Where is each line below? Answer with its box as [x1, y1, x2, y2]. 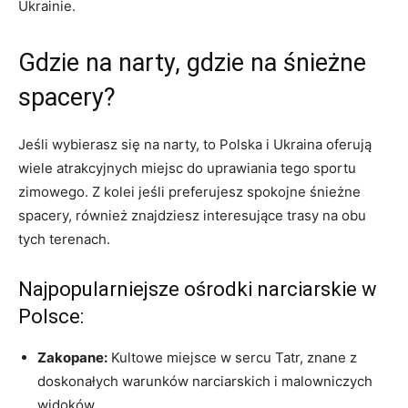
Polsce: [18, 305, 84, 328]
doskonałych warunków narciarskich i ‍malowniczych [37, 372, 372, 390]
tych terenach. [18, 230, 110, 248]
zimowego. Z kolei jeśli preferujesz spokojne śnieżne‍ [18, 183, 361, 200]
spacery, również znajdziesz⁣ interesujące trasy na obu [18, 207, 366, 224]
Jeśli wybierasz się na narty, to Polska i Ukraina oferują [18, 136, 372, 153]
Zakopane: [37, 349, 107, 366]
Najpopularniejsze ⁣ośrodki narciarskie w [18, 278, 377, 301]
